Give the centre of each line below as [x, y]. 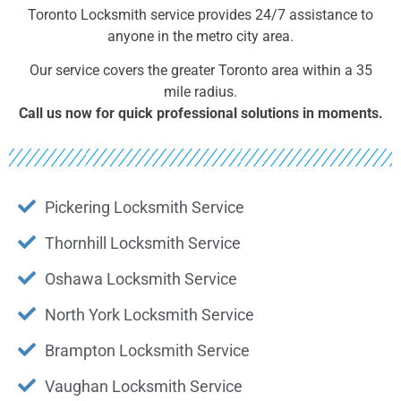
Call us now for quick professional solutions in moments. [200, 114]
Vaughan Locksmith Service [144, 386]
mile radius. [200, 92]
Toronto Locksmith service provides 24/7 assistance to [200, 15]
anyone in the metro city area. [200, 36]
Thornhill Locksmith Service [143, 243]
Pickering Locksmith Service [145, 207]
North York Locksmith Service [149, 314]
